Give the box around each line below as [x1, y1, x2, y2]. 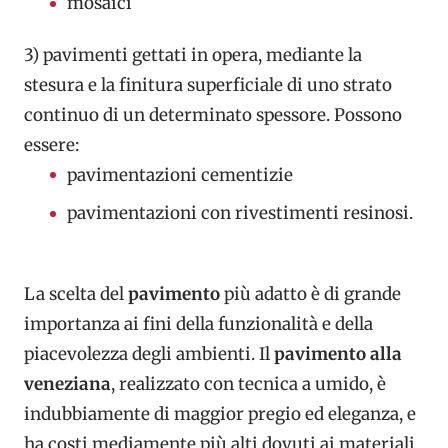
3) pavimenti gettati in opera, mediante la [24, 43, 362, 66]
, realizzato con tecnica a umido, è [111, 373, 386, 396]
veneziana [24, 373, 111, 396]
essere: [24, 133, 79, 156]
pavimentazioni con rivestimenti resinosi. [66, 202, 413, 224]
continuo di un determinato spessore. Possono [24, 103, 402, 126]
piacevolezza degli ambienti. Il [24, 343, 270, 366]
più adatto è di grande [224, 283, 401, 306]
